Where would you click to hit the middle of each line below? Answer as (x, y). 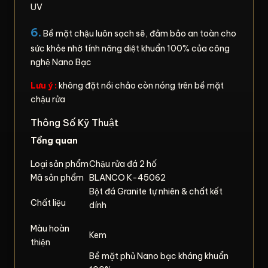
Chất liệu (48, 202)
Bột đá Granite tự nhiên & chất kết (156, 191)
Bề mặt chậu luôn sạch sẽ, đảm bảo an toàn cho (139, 33)
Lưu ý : (44, 85)
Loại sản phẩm (60, 164)
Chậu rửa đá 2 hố (123, 164)
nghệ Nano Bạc (61, 62)
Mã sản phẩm (57, 177)
